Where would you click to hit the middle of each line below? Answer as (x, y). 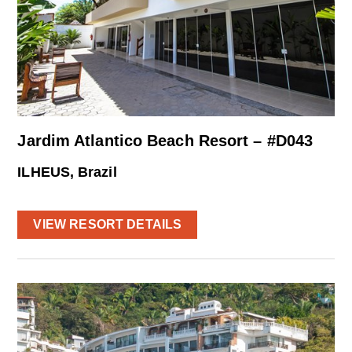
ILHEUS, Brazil (67, 172)
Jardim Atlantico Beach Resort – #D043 (165, 141)
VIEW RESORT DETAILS (108, 225)
